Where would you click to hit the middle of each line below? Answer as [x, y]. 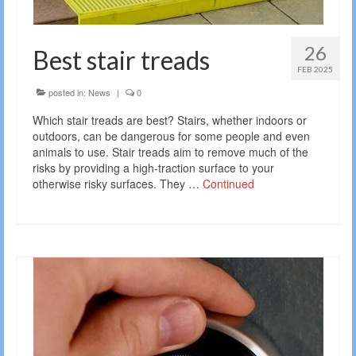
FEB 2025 [315, 70]
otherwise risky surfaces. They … [118, 184]
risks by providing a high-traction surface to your [153, 168]
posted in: [67, 93]
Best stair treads [121, 60]
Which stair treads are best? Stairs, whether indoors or [170, 120]
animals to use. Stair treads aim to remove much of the [170, 152]
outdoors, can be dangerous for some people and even [171, 136]
